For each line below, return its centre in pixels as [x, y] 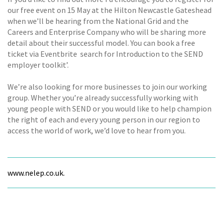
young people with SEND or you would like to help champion [110, 109]
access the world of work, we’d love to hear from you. [97, 130]
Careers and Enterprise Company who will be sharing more [107, 32]
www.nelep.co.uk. [36, 173]
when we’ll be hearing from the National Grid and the [98, 21]
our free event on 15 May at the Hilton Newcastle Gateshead [110, 10]
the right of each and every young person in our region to [104, 119]
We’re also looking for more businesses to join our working [107, 87]
